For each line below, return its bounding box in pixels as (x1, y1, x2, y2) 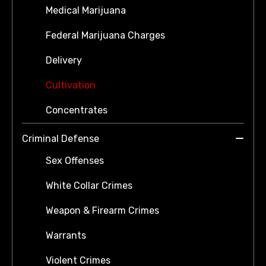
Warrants (46, 230, 86, 242)
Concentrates (46, 104, 107, 116)
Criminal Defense (22, 133, 99, 145)
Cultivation (46, 80, 96, 91)
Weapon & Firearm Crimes (46, 205, 159, 217)
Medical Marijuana (46, 5, 126, 17)
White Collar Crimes (46, 180, 132, 192)
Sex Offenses (46, 155, 104, 167)
